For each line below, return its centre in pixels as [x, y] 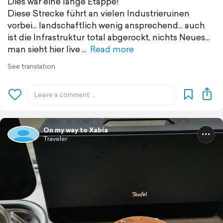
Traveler [55, 138]
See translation [31, 66]
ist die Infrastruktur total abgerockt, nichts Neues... [109, 37]
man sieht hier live [44, 49]
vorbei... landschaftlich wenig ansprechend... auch [106, 25]
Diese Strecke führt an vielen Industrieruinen [99, 13]
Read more [112, 49]
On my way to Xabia [76, 130]
